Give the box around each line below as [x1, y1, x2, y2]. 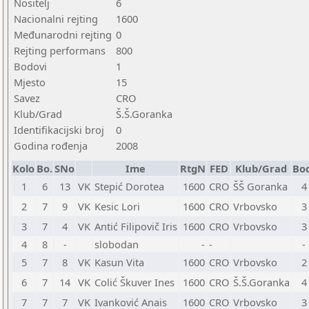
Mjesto [14, 75, 46, 89]
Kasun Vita [94, 255, 144, 269]
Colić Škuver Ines [94, 275, 175, 289]
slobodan [94, 237, 139, 251]
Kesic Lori [94, 199, 140, 213]
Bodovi [14, 59, 47, 73]
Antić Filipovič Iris [94, 219, 177, 233]
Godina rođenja [14, 139, 88, 152]
